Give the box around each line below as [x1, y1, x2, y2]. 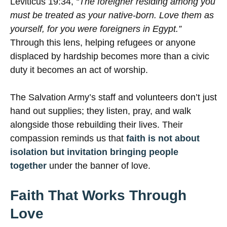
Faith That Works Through [10, 187, 186, 204]
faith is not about [126, 133, 200, 144]
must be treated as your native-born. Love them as [10, 10, 214, 21]
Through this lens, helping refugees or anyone [10, 37, 196, 48]
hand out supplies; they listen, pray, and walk [10, 106, 191, 117]
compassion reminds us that [10, 133, 126, 144]
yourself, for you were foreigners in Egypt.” [10, 24, 181, 34]
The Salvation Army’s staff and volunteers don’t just [10, 92, 217, 103]
